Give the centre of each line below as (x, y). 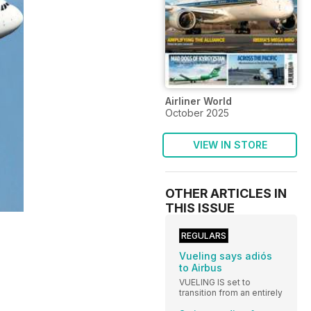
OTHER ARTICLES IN (226, 193)
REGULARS (204, 235)
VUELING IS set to (215, 282)
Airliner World (199, 101)
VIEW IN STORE (230, 144)
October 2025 (197, 112)
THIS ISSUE (200, 208)
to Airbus (201, 267)
